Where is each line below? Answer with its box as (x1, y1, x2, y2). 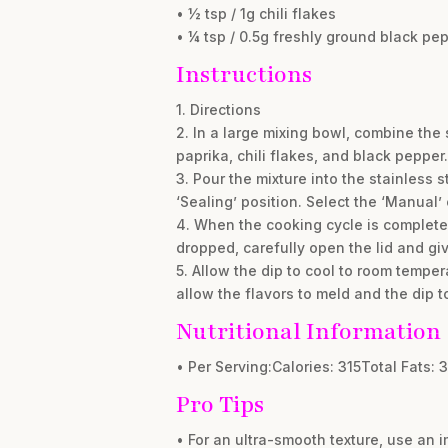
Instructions (175, 59, 312, 91)
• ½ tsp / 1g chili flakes (175, 5, 336, 23)
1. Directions (175, 101, 261, 119)
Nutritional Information (175, 316, 441, 348)
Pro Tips (175, 389, 264, 421)
